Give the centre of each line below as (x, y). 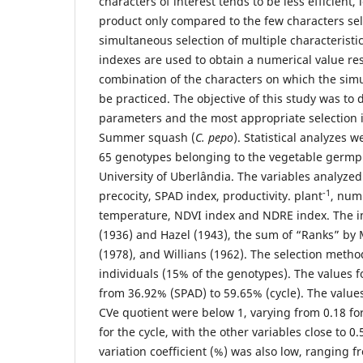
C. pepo (214, 137)
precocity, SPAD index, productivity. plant (211, 195)
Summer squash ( (147, 137)
